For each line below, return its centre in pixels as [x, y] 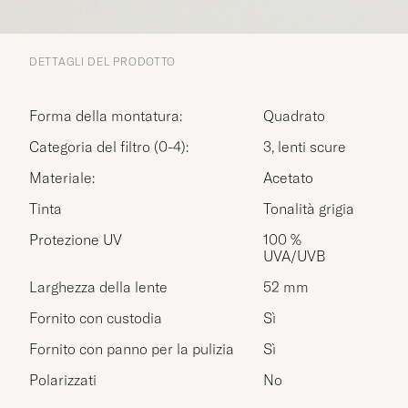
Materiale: [68, 177]
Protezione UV [76, 239]
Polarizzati [63, 379]
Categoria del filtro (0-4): [114, 146]
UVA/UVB [295, 255]
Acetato [288, 177]
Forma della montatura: [110, 115]
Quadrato [294, 115]
